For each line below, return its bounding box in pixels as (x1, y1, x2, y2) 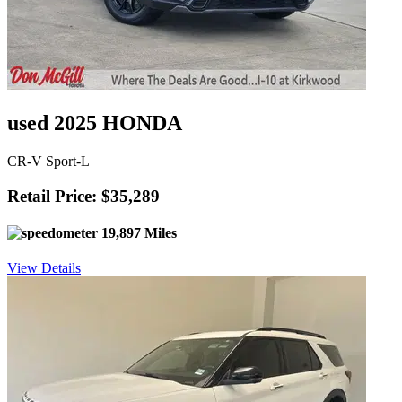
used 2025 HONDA (7, 110, 182, 135)
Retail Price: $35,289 (7, 186, 160, 205)
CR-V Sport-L (7, 153, 90, 169)
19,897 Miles (98, 224, 177, 240)
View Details (7, 260, 81, 276)
